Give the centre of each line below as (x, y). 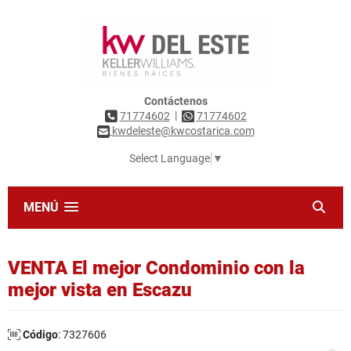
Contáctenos (175, 101)
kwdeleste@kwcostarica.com (183, 131)
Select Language (169, 159)
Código (40, 335)
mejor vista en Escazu (100, 290)
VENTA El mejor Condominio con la (156, 268)
